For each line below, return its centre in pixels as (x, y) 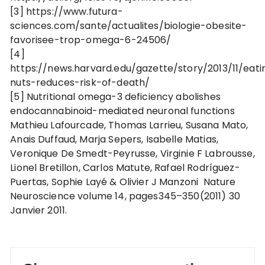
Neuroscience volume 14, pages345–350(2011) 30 (125, 196)
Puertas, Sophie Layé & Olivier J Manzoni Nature (123, 182)
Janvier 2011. (39, 210)
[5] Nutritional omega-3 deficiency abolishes (115, 97)
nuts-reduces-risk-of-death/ (80, 83)
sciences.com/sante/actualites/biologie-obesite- (129, 26)
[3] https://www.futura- (67, 12)
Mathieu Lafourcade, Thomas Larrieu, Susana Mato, (129, 125)
